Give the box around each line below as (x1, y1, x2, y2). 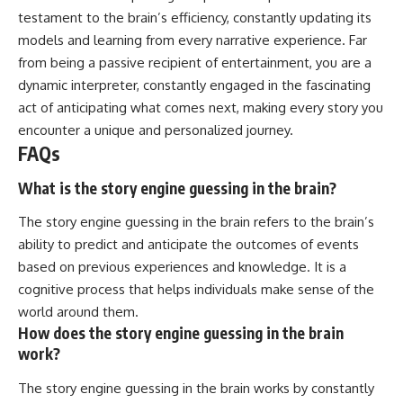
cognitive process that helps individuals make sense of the (18, 281, 374, 299)
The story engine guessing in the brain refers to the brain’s (18, 213, 374, 231)
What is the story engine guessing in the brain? (18, 177, 336, 198)
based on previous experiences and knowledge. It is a (18, 258, 346, 276)
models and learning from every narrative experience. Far (18, 31, 367, 49)
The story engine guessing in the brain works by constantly (18, 379, 374, 397)
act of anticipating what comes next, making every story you (18, 99, 383, 117)
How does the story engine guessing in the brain (18, 323, 344, 344)
